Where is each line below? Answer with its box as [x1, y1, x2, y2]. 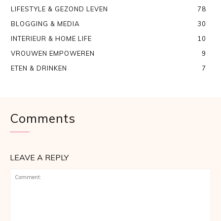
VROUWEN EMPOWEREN [11, 49, 95, 57]
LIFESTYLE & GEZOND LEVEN [11, 4, 108, 13]
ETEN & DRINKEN [11, 64, 67, 72]
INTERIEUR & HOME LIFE [11, 34, 92, 42]
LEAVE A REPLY [10, 152, 69, 162]
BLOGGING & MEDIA [11, 19, 80, 28]
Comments [10, 110, 75, 126]
